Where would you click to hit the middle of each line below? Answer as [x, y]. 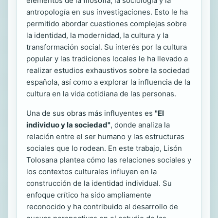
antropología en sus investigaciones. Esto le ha [107, 12]
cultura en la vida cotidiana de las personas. [101, 94]
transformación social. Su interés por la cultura [107, 47]
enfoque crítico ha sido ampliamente [89, 195]
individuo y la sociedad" [68, 125]
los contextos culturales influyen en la [91, 172]
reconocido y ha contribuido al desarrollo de [102, 207]
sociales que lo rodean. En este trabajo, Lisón [104, 148]
